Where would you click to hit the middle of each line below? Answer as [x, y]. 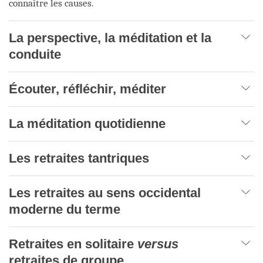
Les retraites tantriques [79, 158]
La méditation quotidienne [87, 123]
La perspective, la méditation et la [110, 38]
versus [158, 244]
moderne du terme [66, 209]
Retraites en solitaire [73, 244]
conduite [35, 54]
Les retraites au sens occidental [105, 193]
